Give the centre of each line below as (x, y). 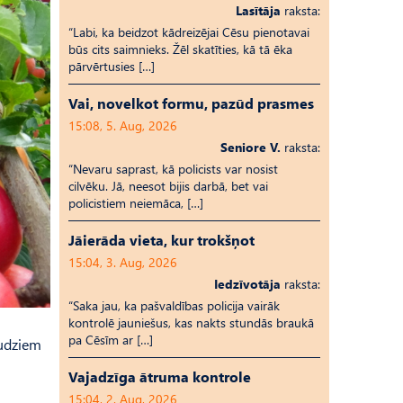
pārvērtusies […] (112, 66)
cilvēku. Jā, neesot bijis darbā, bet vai (168, 186)
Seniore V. (251, 147)
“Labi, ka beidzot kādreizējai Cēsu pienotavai (189, 32)
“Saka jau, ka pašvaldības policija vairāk (174, 305)
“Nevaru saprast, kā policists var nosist (173, 169)
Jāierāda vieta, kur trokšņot (161, 240)
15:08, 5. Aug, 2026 (123, 125)
